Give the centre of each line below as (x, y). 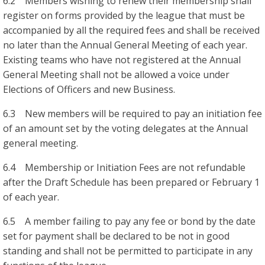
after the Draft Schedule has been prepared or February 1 (131, 182)
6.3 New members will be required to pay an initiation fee (132, 113)
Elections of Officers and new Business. (89, 89)
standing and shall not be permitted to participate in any (128, 251)
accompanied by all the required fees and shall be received (131, 30)
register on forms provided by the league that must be (124, 15)
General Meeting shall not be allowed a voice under (116, 74)
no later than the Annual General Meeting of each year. (125, 45)
